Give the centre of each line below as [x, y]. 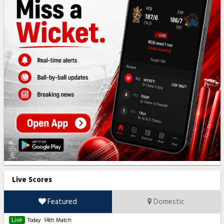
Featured [62, 202]
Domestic [168, 202]
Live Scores [32, 180]
